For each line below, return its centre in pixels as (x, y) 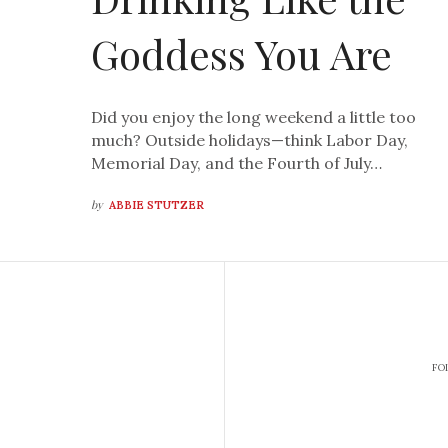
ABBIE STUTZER (157, 205)
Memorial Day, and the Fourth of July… (237, 163)
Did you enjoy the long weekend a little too (254, 117)
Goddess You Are (242, 54)
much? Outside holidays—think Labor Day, (250, 140)
